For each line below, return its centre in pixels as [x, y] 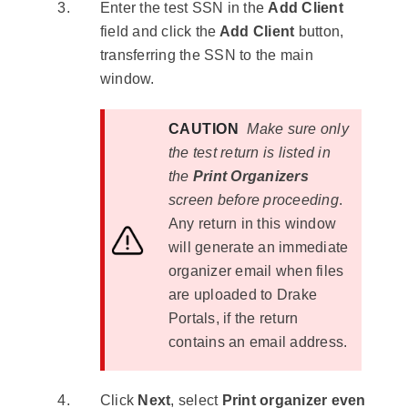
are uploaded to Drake [243, 295]
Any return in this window [252, 224]
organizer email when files [256, 271]
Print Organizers [250, 177]
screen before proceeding [253, 200]
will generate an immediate [258, 248]
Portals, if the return [233, 319]
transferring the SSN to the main [206, 56]
